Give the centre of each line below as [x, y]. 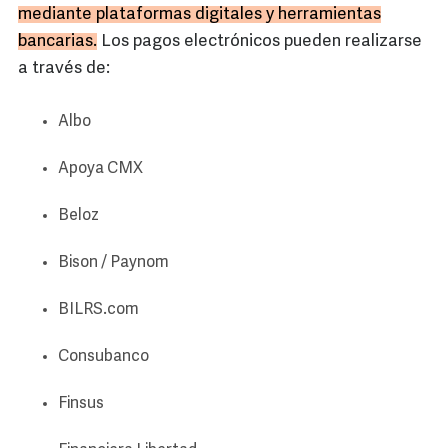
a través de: [64, 69]
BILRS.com [98, 310]
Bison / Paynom [113, 263]
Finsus [81, 404]
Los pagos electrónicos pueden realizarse [259, 42]
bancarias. [57, 42]
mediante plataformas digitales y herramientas [199, 15]
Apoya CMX [100, 169]
